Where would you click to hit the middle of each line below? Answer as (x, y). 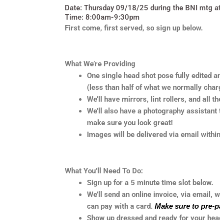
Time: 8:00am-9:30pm (102, 17)
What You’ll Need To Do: (104, 171)
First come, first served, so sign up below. (134, 28)
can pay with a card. (121, 206)
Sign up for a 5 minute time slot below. (150, 183)
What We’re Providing (100, 64)
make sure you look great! (131, 123)
